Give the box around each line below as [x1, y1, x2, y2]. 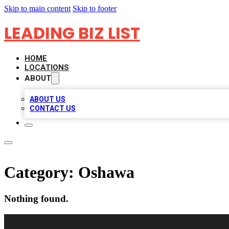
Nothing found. [4, 193, 68, 204]
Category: [4, 163, 78, 182]
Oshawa [78, 163, 134, 182]
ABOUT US [30, 95, 65, 103]
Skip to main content [4, 4, 71, 13]
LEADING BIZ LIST [4, 21, 140, 44]
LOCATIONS [25, 63, 69, 72]
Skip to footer [73, 4, 117, 13]
